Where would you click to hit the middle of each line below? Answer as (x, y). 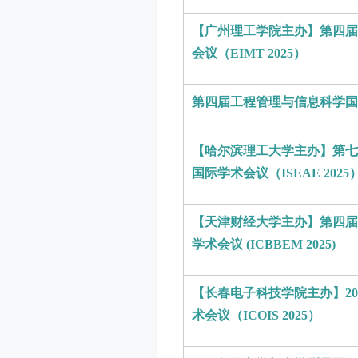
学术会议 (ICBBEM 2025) (267, 244)
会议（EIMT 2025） (249, 53)
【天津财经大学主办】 (256, 222)
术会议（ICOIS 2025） (256, 315)
